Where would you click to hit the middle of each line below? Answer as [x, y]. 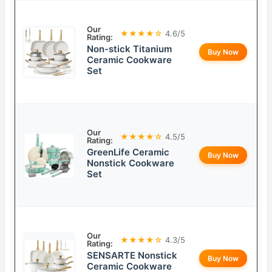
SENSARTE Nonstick [132, 256]
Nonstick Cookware [131, 163]
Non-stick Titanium [129, 49]
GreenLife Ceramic [128, 152]
